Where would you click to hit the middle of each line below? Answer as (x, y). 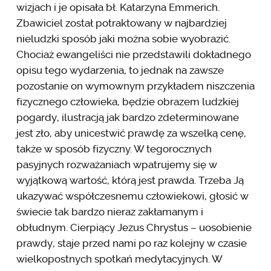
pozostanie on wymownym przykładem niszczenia (135, 86)
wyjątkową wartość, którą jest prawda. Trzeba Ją (130, 180)
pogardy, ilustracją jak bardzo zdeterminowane (127, 117)
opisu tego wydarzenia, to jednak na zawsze (120, 70)
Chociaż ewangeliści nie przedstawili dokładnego (133, 54)
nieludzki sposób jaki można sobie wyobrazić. (123, 38)
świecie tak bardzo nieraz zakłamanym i (109, 211)
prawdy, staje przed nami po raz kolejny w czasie (131, 243)
